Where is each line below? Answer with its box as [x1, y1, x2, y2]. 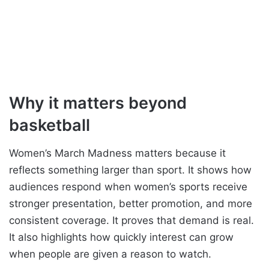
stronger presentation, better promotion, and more [9, 197, 252, 210]
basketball [9, 115, 90, 136]
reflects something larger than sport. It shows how [9, 163, 252, 176]
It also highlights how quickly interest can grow [9, 231, 234, 243]
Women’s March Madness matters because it [9, 147, 226, 159]
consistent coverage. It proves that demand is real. [9, 214, 254, 226]
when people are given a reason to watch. [9, 247, 211, 260]
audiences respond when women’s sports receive [9, 180, 247, 193]
